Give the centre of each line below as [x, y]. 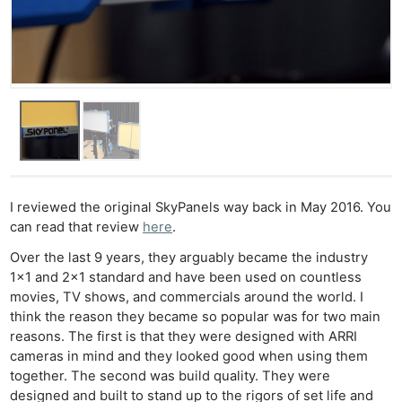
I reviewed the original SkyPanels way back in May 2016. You [201, 208]
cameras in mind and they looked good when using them [189, 356]
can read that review [77, 227]
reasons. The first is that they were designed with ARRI [184, 336]
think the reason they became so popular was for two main [196, 316]
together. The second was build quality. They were [170, 376]
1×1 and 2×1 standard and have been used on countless [186, 277]
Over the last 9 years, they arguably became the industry [189, 257]
